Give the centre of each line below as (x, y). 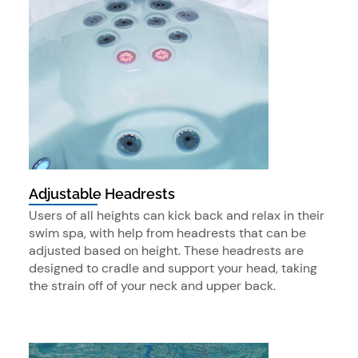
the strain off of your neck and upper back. (152, 286)
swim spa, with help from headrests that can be (167, 233)
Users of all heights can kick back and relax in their (177, 216)
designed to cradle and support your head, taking (173, 268)
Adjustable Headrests (102, 193)
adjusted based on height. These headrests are (166, 251)
